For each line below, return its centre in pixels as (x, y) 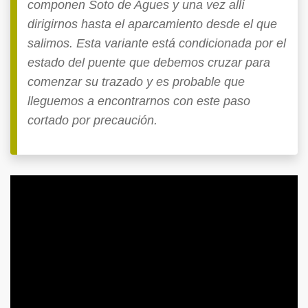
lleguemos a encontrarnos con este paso (139, 101)
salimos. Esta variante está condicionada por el (157, 43)
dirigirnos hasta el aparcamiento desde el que (152, 24)
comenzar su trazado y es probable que (136, 81)
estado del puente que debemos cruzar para (149, 62)
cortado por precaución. (92, 120)
